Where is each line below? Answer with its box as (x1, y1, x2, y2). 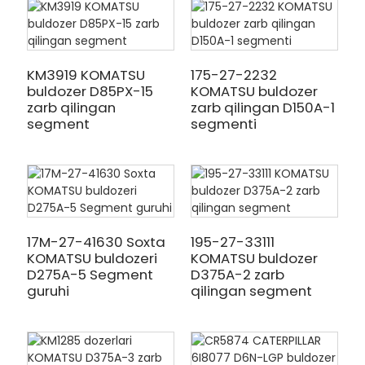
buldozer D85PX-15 (26, 81, 153, 101)
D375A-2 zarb (190, 265, 284, 284)
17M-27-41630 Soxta (26, 232, 165, 252)
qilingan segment (190, 281, 312, 301)
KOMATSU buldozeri (26, 248, 157, 268)
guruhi (26, 281, 69, 301)
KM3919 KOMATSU (26, 65, 145, 85)
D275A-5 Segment (26, 265, 153, 284)
